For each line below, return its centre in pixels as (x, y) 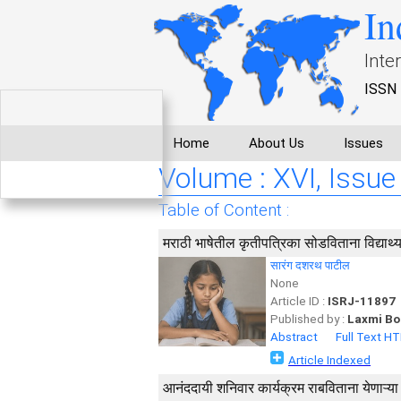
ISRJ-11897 (362, 301)
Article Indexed (329, 360)
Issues (363, 143)
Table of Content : (224, 210)
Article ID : (299, 301)
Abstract (294, 337)
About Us (277, 143)
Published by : (309, 319)
